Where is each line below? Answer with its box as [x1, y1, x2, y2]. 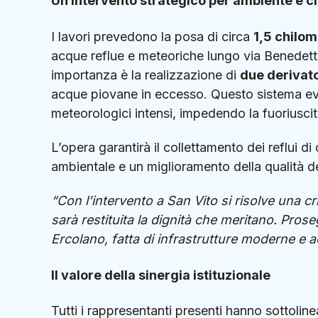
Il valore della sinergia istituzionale [51, 267, 270, 283]
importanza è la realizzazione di [51, 67, 240, 83]
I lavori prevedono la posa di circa [51, 29, 253, 45]
